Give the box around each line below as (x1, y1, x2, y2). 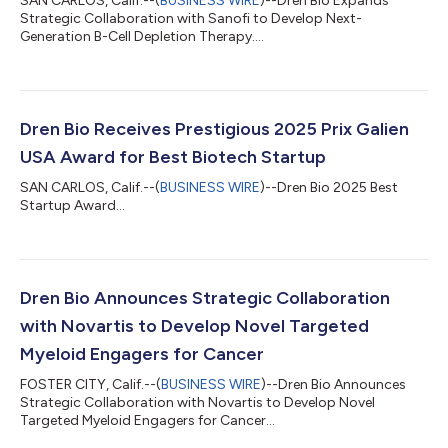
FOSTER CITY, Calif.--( (20, 376, 161, 393)
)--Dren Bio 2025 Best (260, 179, 398, 196)
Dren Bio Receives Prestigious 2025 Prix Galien (20, 118, 409, 140)
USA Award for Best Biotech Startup (20, 146, 326, 168)
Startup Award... (20, 197, 125, 214)
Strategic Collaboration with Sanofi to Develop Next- (20, 10, 362, 27)
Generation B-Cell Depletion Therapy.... (20, 28, 264, 45)
